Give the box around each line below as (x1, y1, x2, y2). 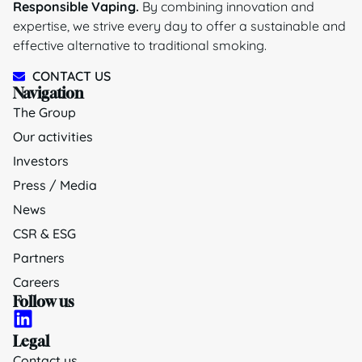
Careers (13, 274, 60, 291)
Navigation (13, 84, 83, 103)
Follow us (13, 293, 74, 311)
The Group (13, 104, 76, 121)
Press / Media (13, 177, 97, 194)
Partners (13, 250, 65, 267)
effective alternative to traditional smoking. (13, 37, 267, 54)
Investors (13, 153, 69, 170)
